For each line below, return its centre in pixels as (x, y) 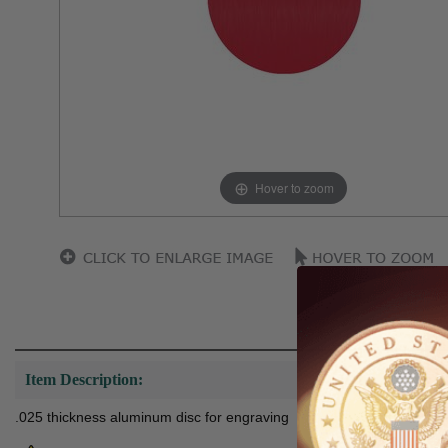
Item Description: (84, 379)
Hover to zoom (294, 187)
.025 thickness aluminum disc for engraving (152, 417)
